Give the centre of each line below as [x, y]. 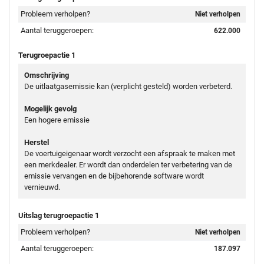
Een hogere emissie [57, 120]
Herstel [37, 142]
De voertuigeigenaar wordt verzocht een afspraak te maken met [130, 153]
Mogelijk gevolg [50, 108]
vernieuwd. [42, 187]
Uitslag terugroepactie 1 [59, 215]
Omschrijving [47, 75]
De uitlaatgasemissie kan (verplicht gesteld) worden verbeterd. [128, 86]
